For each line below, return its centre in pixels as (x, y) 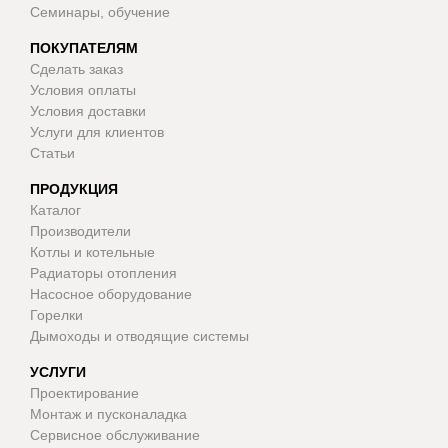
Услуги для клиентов (97, 132)
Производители (80, 231)
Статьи (52, 153)
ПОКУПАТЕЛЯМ (84, 48)
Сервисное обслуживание (115, 435)
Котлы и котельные (92, 252)
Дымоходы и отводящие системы (139, 336)
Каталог (55, 210)
